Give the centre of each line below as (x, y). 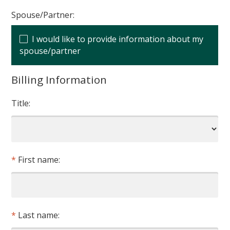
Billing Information (59, 80)
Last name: (39, 215)
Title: (21, 103)
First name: (39, 160)
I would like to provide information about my (118, 39)
